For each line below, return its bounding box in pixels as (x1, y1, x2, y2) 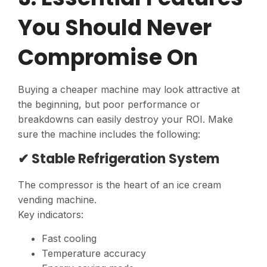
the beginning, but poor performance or (18, 98, 200, 110)
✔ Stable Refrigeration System (18, 150, 219, 169)
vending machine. (18, 194, 97, 206)
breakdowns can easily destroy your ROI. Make (18, 113, 233, 125)
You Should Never (18, 12, 212, 43)
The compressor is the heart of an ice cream (18, 179, 221, 191)
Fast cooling (42, 232, 97, 244)
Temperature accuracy (42, 247, 146, 259)
